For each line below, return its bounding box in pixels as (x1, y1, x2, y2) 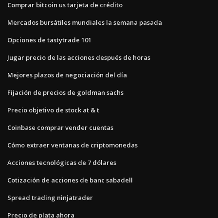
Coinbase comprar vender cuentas (7, 123, 113, 132)
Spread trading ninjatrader (7, 193, 93, 202)
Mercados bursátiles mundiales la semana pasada (7, 18, 162, 27)
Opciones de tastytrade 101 (7, 35, 91, 44)
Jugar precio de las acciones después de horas (7, 53, 150, 62)
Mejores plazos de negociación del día (7, 70, 127, 79)
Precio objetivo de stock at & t (7, 105, 99, 114)
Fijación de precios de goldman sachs (7, 88, 124, 97)
